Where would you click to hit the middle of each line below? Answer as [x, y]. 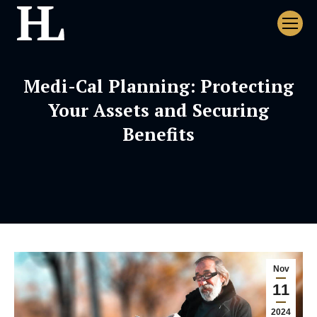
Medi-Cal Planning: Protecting [158, 86]
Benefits [158, 134]
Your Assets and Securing [158, 110]
